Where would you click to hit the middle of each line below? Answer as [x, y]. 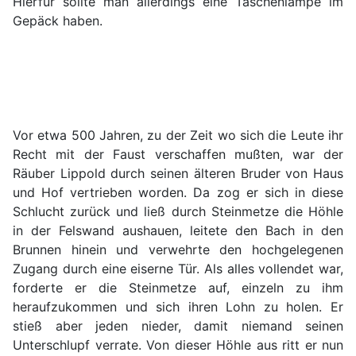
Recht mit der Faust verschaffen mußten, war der [178, 155]
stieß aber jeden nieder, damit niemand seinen [178, 326]
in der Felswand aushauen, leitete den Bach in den [178, 231]
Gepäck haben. [58, 21]
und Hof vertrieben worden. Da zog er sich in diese [178, 193]
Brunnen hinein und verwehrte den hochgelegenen [178, 250]
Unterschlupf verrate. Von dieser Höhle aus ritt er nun [178, 345]
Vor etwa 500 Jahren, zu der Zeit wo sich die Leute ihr [178, 135]
